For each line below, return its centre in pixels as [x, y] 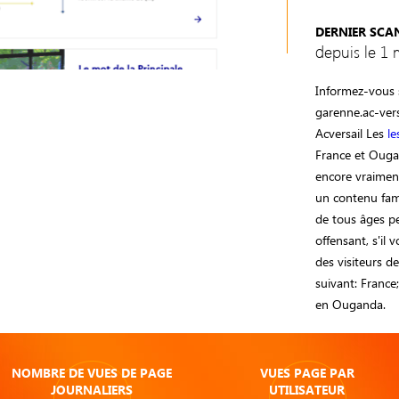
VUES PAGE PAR [307, 373]
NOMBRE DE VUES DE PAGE [92, 373]
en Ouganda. [351, 304]
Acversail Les [352, 133]
